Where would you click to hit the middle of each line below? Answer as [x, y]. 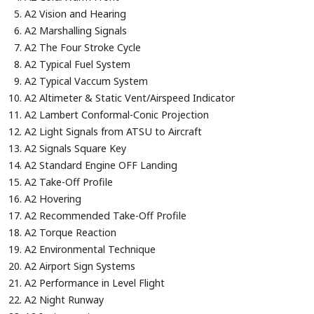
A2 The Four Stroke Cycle [83, 48]
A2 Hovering [53, 199]
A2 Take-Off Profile [69, 182]
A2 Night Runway [64, 300]
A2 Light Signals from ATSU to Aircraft [114, 132]
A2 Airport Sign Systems [80, 266]
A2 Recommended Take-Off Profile [106, 216]
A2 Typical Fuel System [78, 64]
